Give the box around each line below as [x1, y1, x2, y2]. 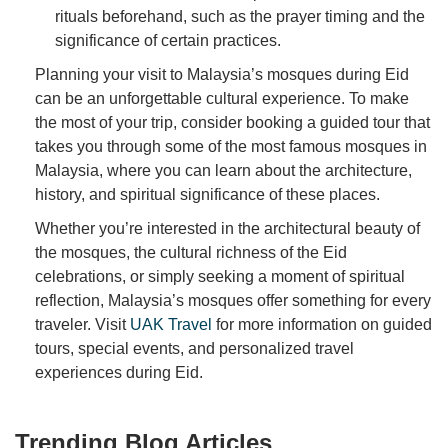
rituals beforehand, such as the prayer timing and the [55, 8, 425, 26]
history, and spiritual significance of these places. [35, 186, 380, 204]
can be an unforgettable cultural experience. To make [35, 90, 409, 108]
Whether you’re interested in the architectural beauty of [35, 220, 420, 238]
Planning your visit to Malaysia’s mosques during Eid [35, 66, 409, 84]
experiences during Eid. [35, 364, 203, 382]
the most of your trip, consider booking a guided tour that [35, 114, 430, 132]
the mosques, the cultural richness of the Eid [35, 244, 347, 262]
